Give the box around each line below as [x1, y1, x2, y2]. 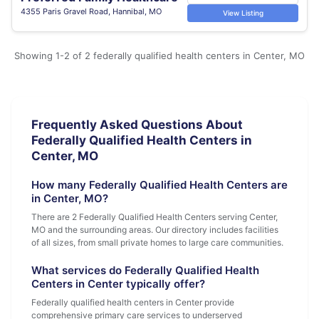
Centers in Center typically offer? [31, 277, 205, 291]
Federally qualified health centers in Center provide [31, 297, 234, 308]
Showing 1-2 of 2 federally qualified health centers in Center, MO [14, 50, 305, 61]
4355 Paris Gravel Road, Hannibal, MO [21, 6, 162, 16]
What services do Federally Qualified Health [31, 263, 259, 277]
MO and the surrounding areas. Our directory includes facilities [31, 224, 278, 235]
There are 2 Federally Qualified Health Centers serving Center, [31, 211, 278, 222]
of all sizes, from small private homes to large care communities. [31, 237, 283, 248]
